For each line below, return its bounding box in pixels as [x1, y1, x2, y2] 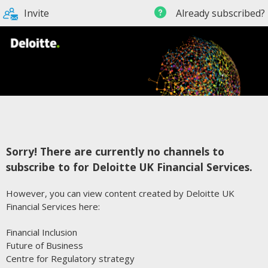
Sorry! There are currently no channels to [6, 144, 224, 159]
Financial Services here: [6, 200, 100, 212]
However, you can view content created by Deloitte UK [6, 187, 234, 199]
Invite [24, 7, 49, 20]
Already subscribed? [173, 7, 265, 20]
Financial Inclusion [6, 226, 77, 238]
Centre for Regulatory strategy [6, 252, 135, 264]
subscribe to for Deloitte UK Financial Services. [6, 159, 252, 174]
